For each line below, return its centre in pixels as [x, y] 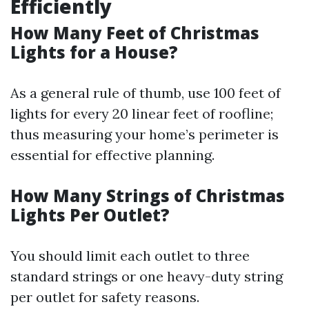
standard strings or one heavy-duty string [147, 276]
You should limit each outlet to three [130, 256]
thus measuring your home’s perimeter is [144, 134]
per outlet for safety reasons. [105, 297]
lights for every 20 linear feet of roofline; [142, 113]
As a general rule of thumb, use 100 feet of [146, 93]
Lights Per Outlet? [90, 215]
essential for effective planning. [112, 155]
